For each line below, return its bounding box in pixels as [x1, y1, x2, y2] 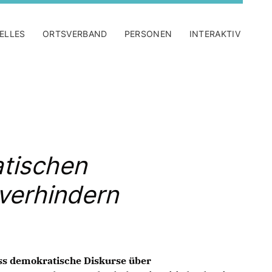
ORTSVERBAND [42, 29, 107, 39]
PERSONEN [124, 29, 172, 39]
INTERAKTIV [189, 29, 240, 39]
